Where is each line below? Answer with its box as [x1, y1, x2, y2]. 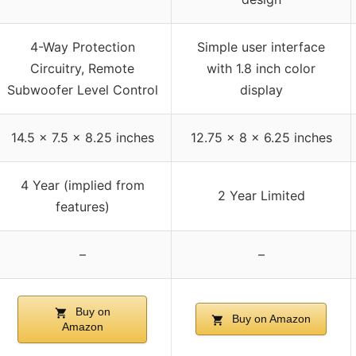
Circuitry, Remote [30, 60, 134, 77]
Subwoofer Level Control [6, 82, 158, 99]
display [239, 82, 283, 99]
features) [55, 199, 110, 215]
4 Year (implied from [20, 177, 145, 194]
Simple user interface [197, 39, 325, 56]
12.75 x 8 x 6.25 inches [190, 130, 332, 146]
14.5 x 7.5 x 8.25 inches [10, 130, 154, 146]
